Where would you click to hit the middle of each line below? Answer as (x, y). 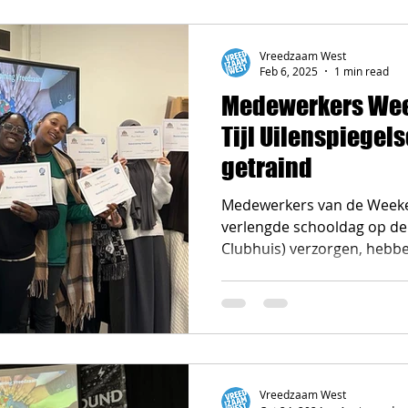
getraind (267, 168)
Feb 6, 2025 (289, 71)
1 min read (362, 71)
